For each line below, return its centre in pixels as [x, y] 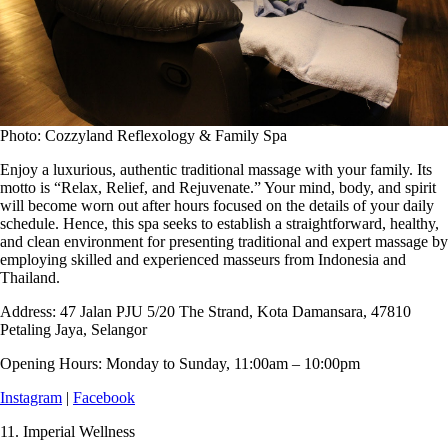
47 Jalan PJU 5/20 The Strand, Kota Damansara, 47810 [235, 311]
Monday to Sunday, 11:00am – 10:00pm [235, 363]
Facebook [104, 397]
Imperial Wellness [79, 431]
